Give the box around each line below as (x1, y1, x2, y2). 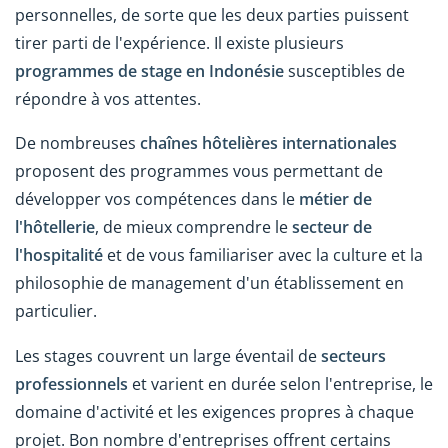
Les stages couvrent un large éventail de (15, 345, 321, 368)
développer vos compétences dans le (15, 188, 299, 211)
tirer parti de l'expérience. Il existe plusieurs (15, 31, 344, 54)
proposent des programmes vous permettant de (15, 160, 383, 183)
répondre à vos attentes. (15, 87, 201, 110)
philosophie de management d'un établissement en (15, 272, 404, 295)
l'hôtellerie (15, 216, 95, 239)
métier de (299, 188, 372, 211)
